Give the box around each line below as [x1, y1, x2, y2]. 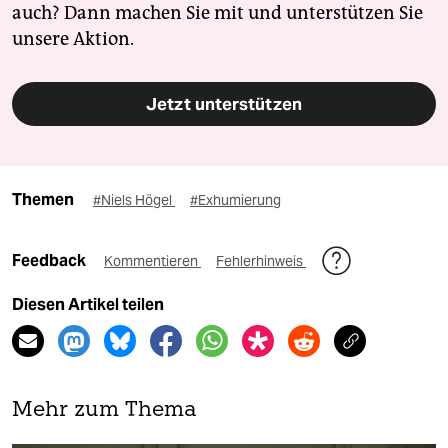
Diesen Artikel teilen [12, 295, 164, 315]
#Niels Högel [93, 191, 175, 210]
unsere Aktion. [12, 28, 134, 51]
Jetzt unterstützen [146, 93, 302, 116]
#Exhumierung [190, 191, 281, 210]
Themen [12, 190, 74, 210]
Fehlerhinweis [216, 252, 306, 271]
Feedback [12, 251, 89, 271]
